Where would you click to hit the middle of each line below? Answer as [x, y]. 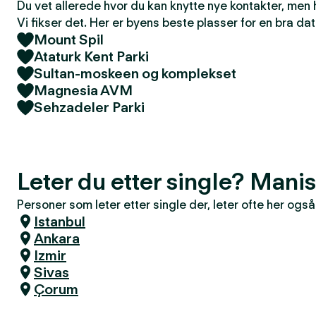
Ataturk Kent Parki [91, 56]
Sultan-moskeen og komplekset [135, 73]
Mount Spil [69, 39]
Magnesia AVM [83, 90]
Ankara [57, 238]
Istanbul [60, 221]
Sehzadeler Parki [89, 107]
